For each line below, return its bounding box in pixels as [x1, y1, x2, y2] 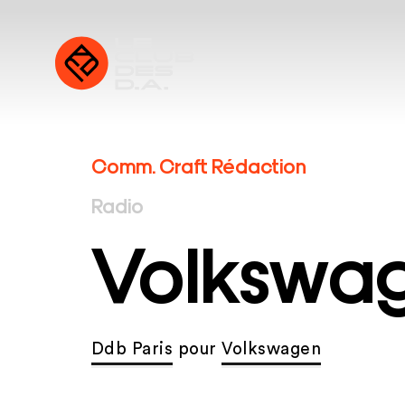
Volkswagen [221, 341, 322, 359]
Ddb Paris [90, 341, 174, 359]
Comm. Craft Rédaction [90, 152, 306, 177]
